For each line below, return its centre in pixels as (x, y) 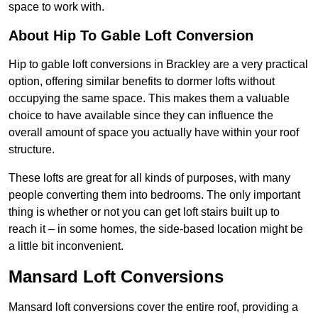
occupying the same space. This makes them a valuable (149, 99)
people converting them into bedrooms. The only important (154, 195)
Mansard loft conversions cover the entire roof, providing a (153, 307)
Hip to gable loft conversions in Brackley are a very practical (158, 65)
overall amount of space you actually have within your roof (154, 133)
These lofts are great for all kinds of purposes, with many (149, 178)
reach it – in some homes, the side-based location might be (156, 229)
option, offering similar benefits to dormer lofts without (142, 82)
